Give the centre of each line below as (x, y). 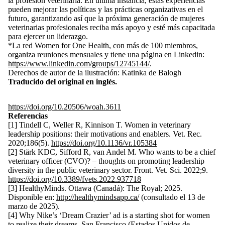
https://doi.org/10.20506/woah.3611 (65, 107)
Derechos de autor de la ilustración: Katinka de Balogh (95, 73)
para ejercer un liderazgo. (49, 36)
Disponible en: (32, 197)
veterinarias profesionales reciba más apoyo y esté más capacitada (111, 27)
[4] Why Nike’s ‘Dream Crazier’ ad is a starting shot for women (109, 215)
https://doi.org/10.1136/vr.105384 (104, 143)
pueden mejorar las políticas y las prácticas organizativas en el (105, 9)
